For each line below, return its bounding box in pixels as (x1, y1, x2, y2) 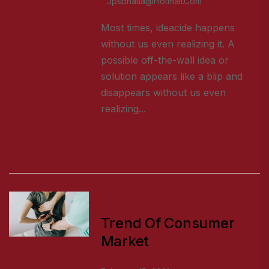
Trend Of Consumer (100, 214, 235, 232)
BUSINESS (100, 195, 141, 205)
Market (100, 232, 150, 250)
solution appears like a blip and (100, 70, 243, 83)
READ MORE (100, 142, 149, 153)
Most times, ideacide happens (100, 22, 235, 34)
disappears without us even (100, 86, 226, 99)
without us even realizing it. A (100, 38, 235, 50)
